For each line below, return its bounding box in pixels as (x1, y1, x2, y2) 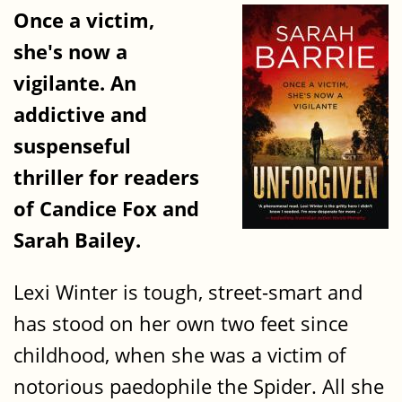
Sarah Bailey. (13, 226, 141, 255)
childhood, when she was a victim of (13, 340, 345, 369)
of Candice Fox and (13, 195, 199, 223)
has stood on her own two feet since (13, 309, 348, 337)
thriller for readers (13, 163, 199, 192)
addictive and (13, 100, 147, 129)
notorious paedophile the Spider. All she (13, 371, 384, 400)
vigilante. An (13, 69, 136, 98)
